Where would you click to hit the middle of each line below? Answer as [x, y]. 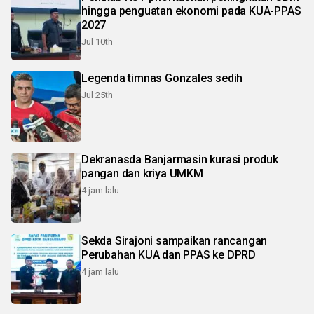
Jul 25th [97, 95]
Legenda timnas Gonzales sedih [162, 78]
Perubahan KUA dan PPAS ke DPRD [169, 255]
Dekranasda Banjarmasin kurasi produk [180, 160]
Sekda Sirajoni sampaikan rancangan [175, 241]
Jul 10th [97, 42]
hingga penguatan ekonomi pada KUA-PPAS [191, 11]
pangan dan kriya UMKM [142, 174]
